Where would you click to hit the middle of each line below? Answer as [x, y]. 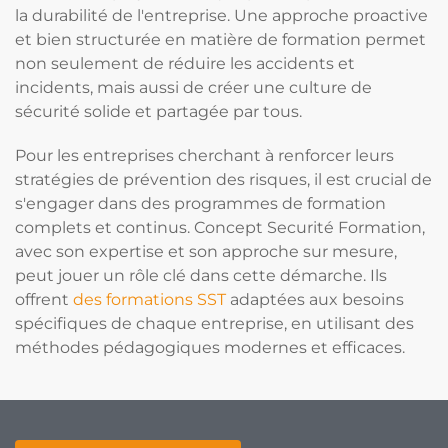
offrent [44, 299]
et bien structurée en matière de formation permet [220, 39]
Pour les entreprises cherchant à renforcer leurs [204, 155]
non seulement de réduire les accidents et [185, 63]
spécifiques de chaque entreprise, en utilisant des [214, 323]
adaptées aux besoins [315, 299]
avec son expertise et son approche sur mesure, [206, 251]
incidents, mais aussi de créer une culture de [193, 87]
